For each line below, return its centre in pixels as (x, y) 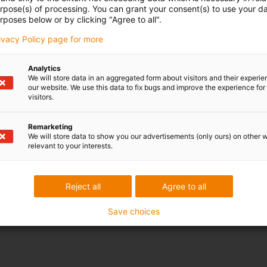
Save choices (133, 211)
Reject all (83, 186)
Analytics (44, 68)
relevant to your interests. (70, 146)
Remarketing (50, 127)
